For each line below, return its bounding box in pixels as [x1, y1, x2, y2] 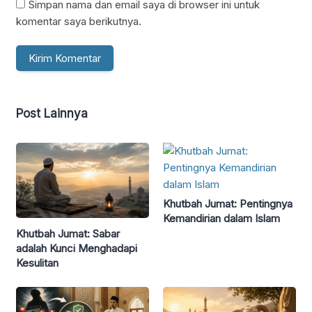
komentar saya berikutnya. [16, 14, 141, 28]
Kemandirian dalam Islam [163, 212, 280, 226]
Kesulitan [16, 256, 58, 270]
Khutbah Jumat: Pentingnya [163, 197, 292, 211]
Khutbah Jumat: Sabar [16, 226, 120, 240]
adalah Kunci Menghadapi [16, 241, 137, 255]
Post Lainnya [16, 107, 88, 121]
